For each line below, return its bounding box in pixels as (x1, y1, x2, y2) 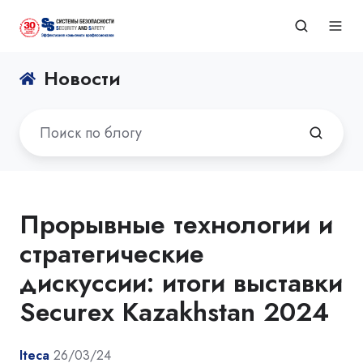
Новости (44, 64, 122, 93)
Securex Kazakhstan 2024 (19, 293, 329, 331)
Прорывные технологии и (19, 205, 333, 243)
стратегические (19, 234, 204, 272)
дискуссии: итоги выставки (19, 263, 343, 301)
